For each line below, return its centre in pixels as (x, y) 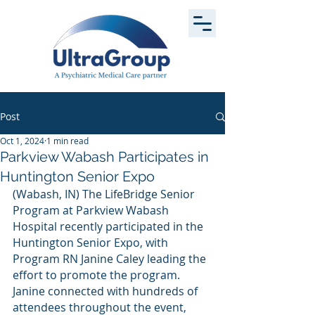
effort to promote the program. (98, 275)
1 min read (67, 141)
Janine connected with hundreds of (107, 291)
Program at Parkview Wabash (92, 210)
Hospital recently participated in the (109, 226)
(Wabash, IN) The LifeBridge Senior (105, 194)
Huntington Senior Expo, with (92, 243)
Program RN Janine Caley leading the (111, 259)
